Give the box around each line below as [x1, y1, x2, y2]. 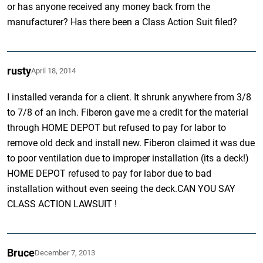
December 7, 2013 [35, 248, 96, 257]
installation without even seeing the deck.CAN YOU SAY [7, 183, 236, 194]
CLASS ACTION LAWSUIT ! [7, 198, 117, 210]
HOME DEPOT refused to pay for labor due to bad [7, 167, 212, 179]
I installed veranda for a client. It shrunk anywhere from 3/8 [7, 91, 252, 103]
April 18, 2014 [31, 66, 76, 75]
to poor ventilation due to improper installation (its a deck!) [7, 152, 249, 164]
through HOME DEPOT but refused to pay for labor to [7, 122, 227, 133]
